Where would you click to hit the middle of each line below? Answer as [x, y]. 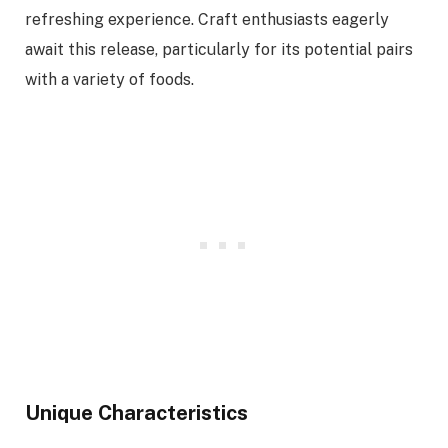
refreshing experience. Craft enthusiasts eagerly [207, 20]
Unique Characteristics [136, 412]
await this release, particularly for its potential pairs [219, 50]
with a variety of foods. [109, 80]
